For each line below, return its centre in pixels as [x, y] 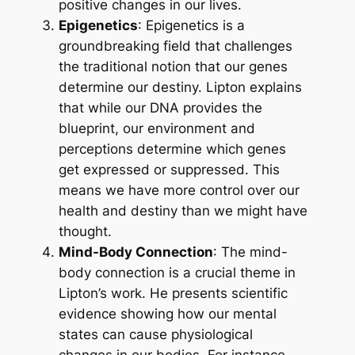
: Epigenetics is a [192, 26]
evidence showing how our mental [168, 314]
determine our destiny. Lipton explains [181, 88]
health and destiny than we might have [183, 211]
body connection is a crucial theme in [177, 273]
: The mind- [251, 252]
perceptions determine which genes [173, 149]
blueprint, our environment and [157, 129]
